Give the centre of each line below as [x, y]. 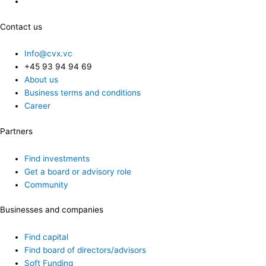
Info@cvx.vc [49, 54]
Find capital [47, 237]
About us [42, 80]
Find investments [57, 158]
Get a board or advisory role [78, 171]
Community [47, 184]
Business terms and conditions [83, 93]
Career [38, 106]
